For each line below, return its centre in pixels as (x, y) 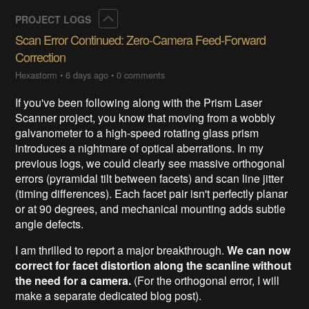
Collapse (137, 18)
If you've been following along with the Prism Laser (139, 102)
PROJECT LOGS (55, 19)
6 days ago (87, 74)
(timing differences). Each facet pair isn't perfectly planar (152, 193)
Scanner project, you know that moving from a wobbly (146, 117)
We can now (259, 250)
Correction (41, 56)
